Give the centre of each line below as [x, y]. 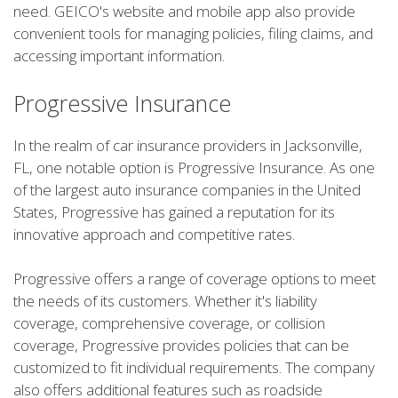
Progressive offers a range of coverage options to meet [195, 279]
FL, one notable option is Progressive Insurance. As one [194, 167]
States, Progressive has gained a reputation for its [174, 211]
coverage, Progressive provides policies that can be [181, 346]
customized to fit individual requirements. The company [194, 368]
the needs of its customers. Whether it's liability [165, 301]
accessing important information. [119, 56]
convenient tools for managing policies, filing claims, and [193, 34]
